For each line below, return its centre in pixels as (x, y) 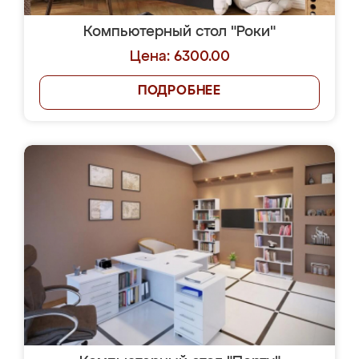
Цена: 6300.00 (179, 57)
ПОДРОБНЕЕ (179, 91)
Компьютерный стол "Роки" (179, 32)
